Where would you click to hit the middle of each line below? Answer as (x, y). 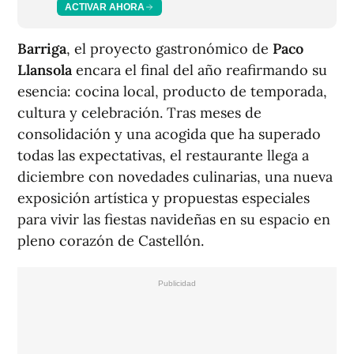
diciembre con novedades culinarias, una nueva (175, 177)
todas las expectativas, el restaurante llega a (163, 156)
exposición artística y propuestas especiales (164, 198)
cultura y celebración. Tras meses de (139, 113)
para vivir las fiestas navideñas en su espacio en (174, 220)
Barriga (42, 49)
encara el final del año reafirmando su (200, 70)
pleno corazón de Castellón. (111, 241)
